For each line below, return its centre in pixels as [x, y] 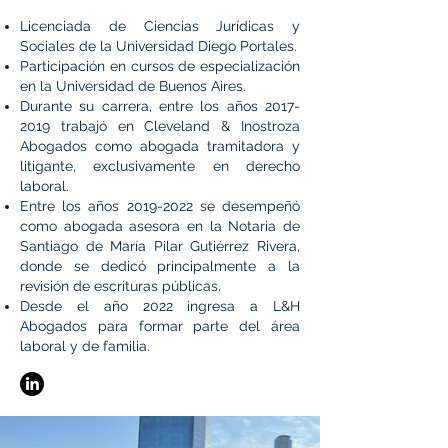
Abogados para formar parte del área [160, 326]
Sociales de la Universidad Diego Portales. [158, 46]
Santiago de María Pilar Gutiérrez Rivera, [160, 246]
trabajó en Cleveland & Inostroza [175, 126]
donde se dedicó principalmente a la [160, 266]
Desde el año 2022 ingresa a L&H [160, 306]
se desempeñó [246, 206]
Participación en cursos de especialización [160, 66]
